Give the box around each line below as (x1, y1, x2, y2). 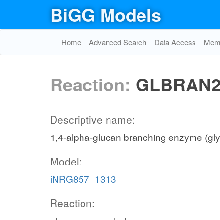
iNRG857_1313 (50, 172, 116, 185)
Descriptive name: (50, 112, 135, 127)
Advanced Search (89, 37, 146, 47)
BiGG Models (50, 1, 161, 27)
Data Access (154, 37, 196, 47)
